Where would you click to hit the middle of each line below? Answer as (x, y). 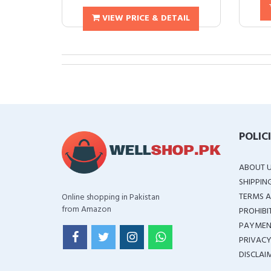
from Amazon (87, 210)
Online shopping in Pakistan (111, 198)
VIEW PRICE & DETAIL (145, 18)
